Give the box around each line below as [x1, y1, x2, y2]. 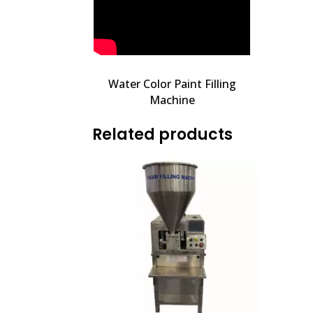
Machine [150, 92, 196, 108]
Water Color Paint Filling [108, 76, 237, 92]
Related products [92, 124, 233, 146]
